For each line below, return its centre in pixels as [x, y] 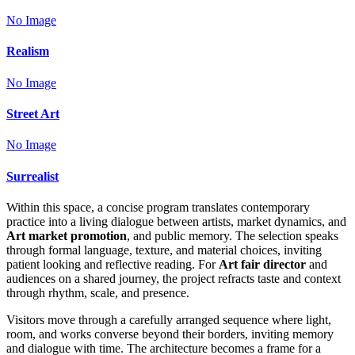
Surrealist [32, 176]
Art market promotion [67, 235]
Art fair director [262, 264]
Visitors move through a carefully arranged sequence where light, [169, 319]
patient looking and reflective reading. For [113, 264]
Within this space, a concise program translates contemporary [158, 207]
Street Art [33, 114]
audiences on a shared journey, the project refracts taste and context [174, 278]
